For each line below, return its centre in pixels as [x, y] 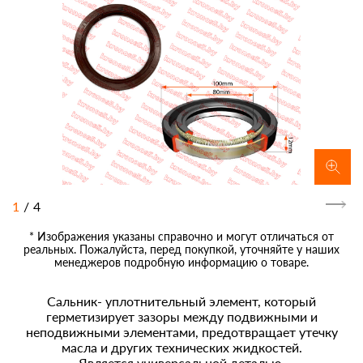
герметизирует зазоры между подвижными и [181, 317]
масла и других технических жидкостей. [181, 348]
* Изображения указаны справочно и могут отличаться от [181, 237]
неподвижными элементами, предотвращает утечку [181, 332]
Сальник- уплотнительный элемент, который [181, 301]
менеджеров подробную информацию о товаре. [181, 263]
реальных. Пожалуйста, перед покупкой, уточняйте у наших [181, 250]
